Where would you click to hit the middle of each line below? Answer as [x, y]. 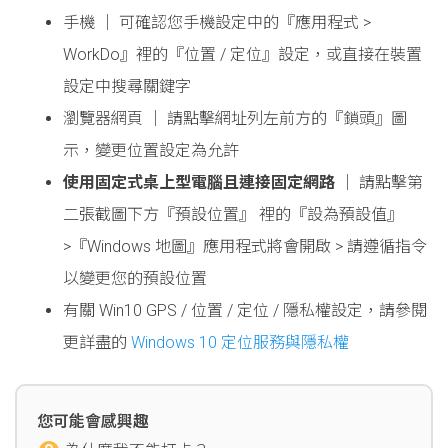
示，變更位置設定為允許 [151, 150]
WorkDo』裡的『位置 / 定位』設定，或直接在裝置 [242, 54]
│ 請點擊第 [379, 182]
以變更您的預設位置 [135, 278]
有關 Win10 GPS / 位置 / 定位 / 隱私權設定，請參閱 [245, 310]
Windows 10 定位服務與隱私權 [238, 342]
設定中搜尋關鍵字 [127, 86]
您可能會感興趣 [93, 421]
